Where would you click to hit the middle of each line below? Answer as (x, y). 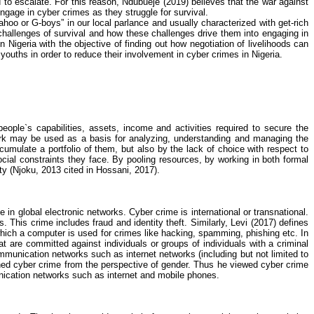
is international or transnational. (243, 212)
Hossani (112, 170)
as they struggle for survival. (150, 12)
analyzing (149, 138)
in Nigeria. (261, 54)
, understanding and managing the (238, 138)
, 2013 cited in (66, 170)
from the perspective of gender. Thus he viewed (161, 265)
